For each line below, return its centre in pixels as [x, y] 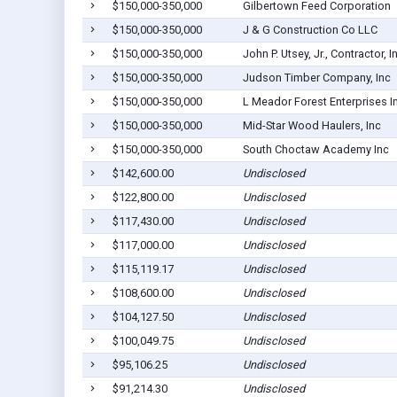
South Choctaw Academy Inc [315, 150]
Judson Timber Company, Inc [316, 78]
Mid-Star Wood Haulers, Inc [311, 126]
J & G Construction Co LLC [310, 30]
